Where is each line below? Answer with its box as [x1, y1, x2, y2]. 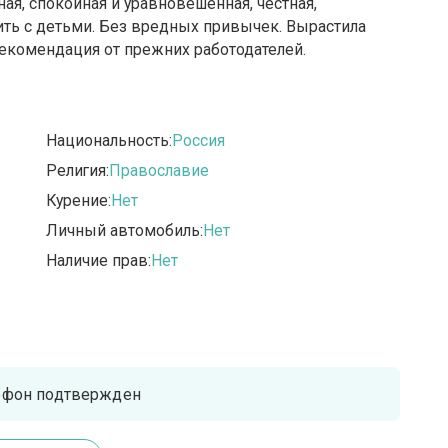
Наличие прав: [46, 251, 152, 271]
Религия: [46, 161, 110, 181]
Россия [172, 131, 226, 151]
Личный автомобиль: [46, 221, 204, 241]
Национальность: [46, 131, 173, 151]
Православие [109, 161, 210, 181]
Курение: [46, 191, 112, 211]
